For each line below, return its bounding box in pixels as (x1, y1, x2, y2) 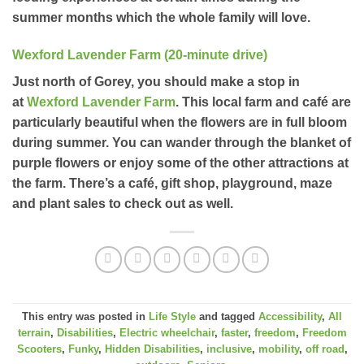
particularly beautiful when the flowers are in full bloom (12, 115, 347, 129)
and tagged (196, 310, 258, 323)
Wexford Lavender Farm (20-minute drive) (12, 47, 267, 62)
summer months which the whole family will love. (12, 11, 310, 25)
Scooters (16, 343, 62, 356)
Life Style (149, 310, 196, 323)
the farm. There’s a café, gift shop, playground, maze (12, 175, 332, 190)
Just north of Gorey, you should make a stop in (12, 74, 300, 89)
